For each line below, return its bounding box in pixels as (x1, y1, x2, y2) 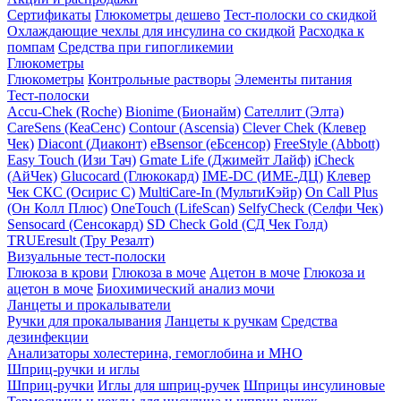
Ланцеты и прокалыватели (7, 296, 171, 312)
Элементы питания (235, 71, 352, 87)
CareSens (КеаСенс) (7, 119, 125, 135)
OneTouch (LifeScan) (111, 200, 235, 216)
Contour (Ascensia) (129, 119, 239, 135)
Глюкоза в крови (7, 264, 108, 280)
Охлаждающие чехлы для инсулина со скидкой (7, 22, 295, 38)
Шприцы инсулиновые (243, 377, 385, 393)
